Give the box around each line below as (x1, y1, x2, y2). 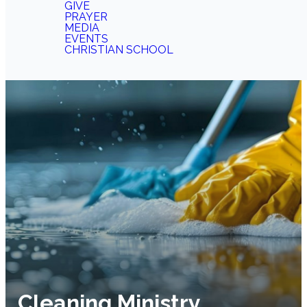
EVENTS (64, 32, 108, 45)
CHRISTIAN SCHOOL (64, 43, 173, 56)
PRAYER (64, 10, 108, 23)
